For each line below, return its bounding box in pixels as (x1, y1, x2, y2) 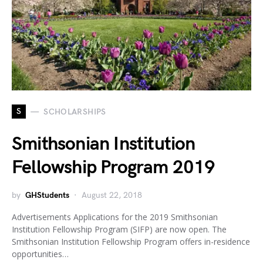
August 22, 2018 (82, 190, 142, 200)
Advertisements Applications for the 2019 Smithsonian (12, 211, 218, 222)
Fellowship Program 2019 (12, 156, 215, 179)
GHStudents (25, 190, 69, 200)
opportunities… (12, 248, 69, 259)
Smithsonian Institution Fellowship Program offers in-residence (12, 236, 250, 247)
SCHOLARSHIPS (43, 106, 106, 117)
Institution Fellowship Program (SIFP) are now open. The (12, 224, 227, 235)
